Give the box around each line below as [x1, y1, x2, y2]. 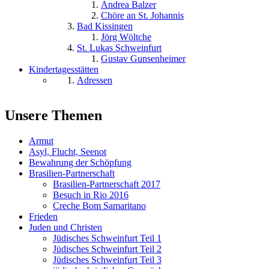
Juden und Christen [29, 222, 102, 233]
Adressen [77, 75, 112, 86]
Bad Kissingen [77, 21, 133, 32]
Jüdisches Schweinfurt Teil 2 [53, 244, 162, 255]
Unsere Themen [5, 107, 102, 124]
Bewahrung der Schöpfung [29, 157, 131, 168]
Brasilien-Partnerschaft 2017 [53, 179, 160, 190]
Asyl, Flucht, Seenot [29, 147, 106, 157]
